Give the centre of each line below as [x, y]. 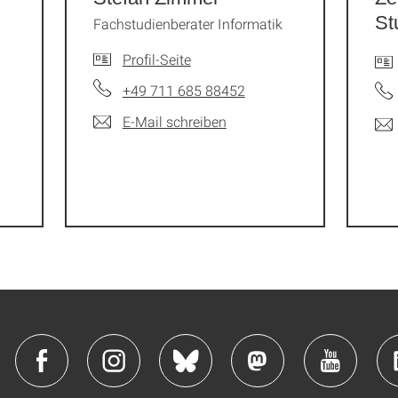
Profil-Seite [156, 59]
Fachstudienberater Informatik [187, 24]
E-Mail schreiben [174, 121]
